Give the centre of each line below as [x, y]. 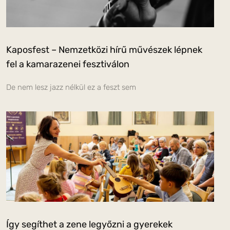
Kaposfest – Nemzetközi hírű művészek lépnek [104, 50]
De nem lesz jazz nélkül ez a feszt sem [71, 87]
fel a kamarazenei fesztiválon [68, 64]
